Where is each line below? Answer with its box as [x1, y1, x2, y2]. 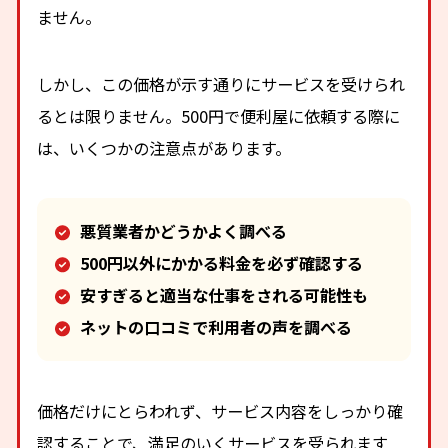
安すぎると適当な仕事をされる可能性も [79, 283, 368, 308]
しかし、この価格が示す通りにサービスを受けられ [37, 71, 406, 96]
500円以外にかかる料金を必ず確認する [79, 251, 363, 276]
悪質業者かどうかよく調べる [79, 219, 287, 244]
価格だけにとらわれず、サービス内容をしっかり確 [37, 399, 404, 424]
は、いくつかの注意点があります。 [37, 135, 292, 160]
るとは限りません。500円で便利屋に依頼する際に [37, 103, 401, 128]
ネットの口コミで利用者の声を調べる [79, 315, 352, 340]
